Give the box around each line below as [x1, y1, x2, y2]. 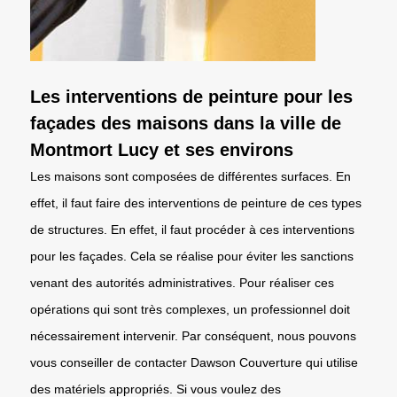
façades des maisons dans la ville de [30, 113, 341, 133]
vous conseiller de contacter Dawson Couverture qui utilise [30, 354, 358, 370]
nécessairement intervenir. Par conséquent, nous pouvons [30, 328, 356, 343]
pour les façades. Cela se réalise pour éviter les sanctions [30, 248, 354, 263]
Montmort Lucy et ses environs [30, 139, 293, 160]
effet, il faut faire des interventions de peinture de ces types [30, 195, 362, 210]
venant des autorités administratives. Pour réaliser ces [30, 275, 334, 290]
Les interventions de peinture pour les [30, 86, 353, 106]
